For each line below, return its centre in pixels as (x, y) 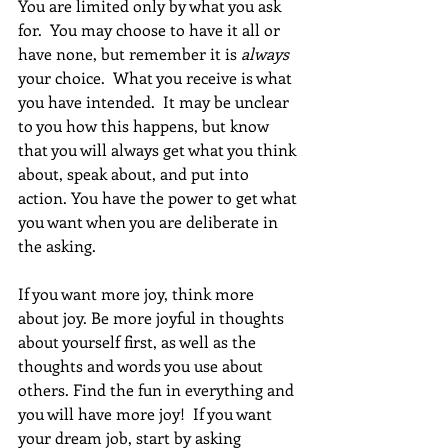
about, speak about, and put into (135, 174)
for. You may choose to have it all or (151, 30)
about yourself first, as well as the (139, 342)
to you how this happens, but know (145, 126)
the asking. (57, 246)
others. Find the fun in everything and (158, 390)
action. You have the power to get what (159, 198)
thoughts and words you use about (142, 366)
